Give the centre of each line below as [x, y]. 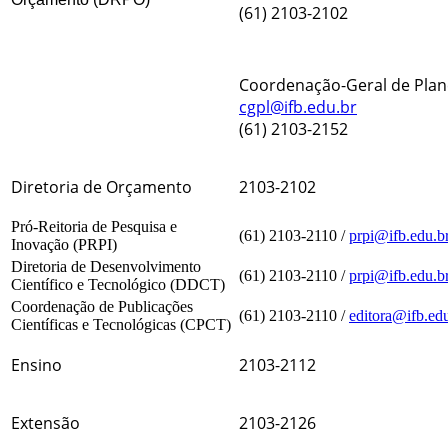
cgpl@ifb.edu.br [298, 107]
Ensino [36, 365]
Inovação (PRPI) [64, 245]
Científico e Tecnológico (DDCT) [118, 285]
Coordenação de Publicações [102, 307]
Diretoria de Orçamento [101, 187]
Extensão [45, 423]
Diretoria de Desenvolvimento [106, 267]
